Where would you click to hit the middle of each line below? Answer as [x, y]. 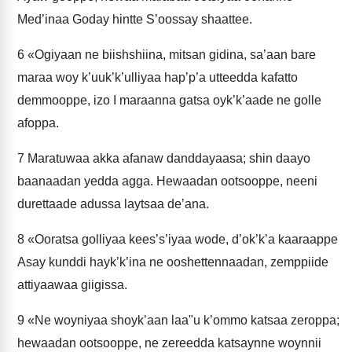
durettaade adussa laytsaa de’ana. [113, 204]
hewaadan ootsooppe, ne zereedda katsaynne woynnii [169, 343]
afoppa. [38, 123]
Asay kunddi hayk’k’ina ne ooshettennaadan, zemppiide [173, 262]
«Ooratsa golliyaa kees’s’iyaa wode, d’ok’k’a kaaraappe [181, 239]
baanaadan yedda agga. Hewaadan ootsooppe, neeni [167, 181]
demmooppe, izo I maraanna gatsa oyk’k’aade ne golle [169, 100]
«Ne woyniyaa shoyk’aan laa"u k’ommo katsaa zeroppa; [182, 320]
